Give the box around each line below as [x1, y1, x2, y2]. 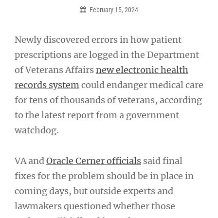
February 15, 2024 [90, 6, 138, 14]
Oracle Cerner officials [46, 155, 141, 166]
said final [141, 155, 182, 166]
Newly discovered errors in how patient [15, 34, 182, 45]
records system [15, 79, 79, 91]
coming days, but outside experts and [15, 185, 173, 197]
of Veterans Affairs [15, 64, 96, 75]
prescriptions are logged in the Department [15, 49, 199, 60]
